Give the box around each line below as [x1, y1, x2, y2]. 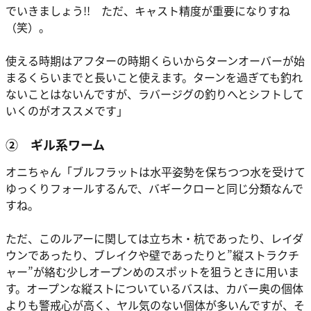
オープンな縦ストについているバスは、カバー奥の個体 [26, 280, 303, 297]
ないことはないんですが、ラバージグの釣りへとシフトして [6, 85, 304, 102]
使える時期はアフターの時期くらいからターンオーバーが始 [6, 51, 305, 69]
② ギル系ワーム [6, 135, 105, 153]
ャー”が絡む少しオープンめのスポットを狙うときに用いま [6, 263, 299, 280]
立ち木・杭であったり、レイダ [149, 230, 303, 247]
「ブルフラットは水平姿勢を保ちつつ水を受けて [61, 163, 305, 180]
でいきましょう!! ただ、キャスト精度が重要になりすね [6, 1, 290, 19]
